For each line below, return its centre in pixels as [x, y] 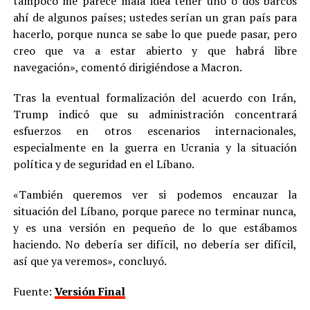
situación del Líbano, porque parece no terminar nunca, [155, 211]
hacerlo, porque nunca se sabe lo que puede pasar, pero [155, 34]
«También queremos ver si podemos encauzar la [155, 194]
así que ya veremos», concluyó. [90, 261]
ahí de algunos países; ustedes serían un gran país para [155, 17]
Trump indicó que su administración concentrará [155, 114]
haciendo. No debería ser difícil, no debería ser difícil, [155, 244]
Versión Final [90, 291]
